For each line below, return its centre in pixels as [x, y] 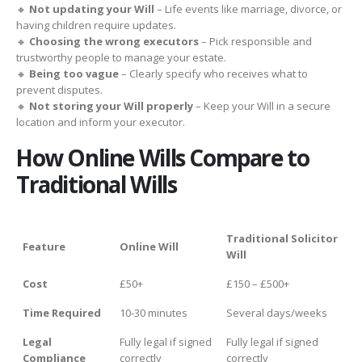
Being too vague [74, 73]
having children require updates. [96, 25]
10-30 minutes [154, 313]
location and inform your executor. [101, 122]
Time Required [62, 313]
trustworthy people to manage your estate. [121, 57]
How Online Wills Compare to [163, 158]
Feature [44, 247]
